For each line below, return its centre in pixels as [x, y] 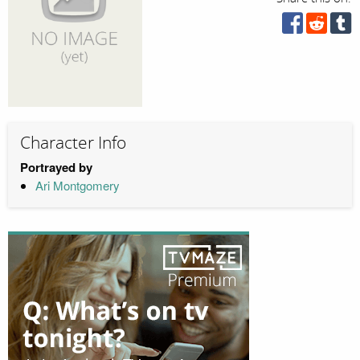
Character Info [73, 143]
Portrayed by [56, 167]
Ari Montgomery [77, 185]
